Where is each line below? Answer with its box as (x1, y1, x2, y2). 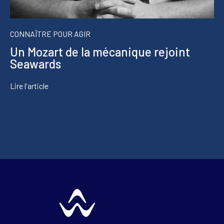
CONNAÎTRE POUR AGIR (10, 29, 90, 39)
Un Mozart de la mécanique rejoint (10, 44, 190, 59)
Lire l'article (10, 81, 48, 91)
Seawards (10, 56, 61, 71)
